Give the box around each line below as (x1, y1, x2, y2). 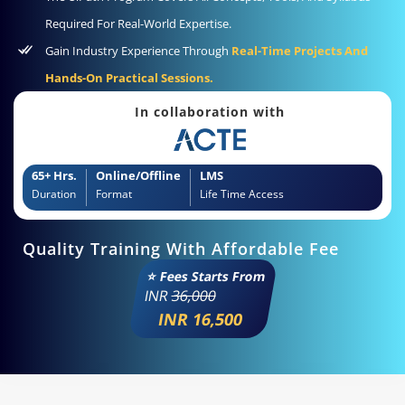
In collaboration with (134, 102, 285, 120)
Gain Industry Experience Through (45, 42, 231, 59)
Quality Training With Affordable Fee (23, 238, 339, 260)
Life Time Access (200, 186, 284, 202)
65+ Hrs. (32, 167, 77, 184)
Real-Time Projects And (231, 42, 368, 59)
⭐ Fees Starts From (146, 268, 268, 286)
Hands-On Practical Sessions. (45, 69, 213, 86)
